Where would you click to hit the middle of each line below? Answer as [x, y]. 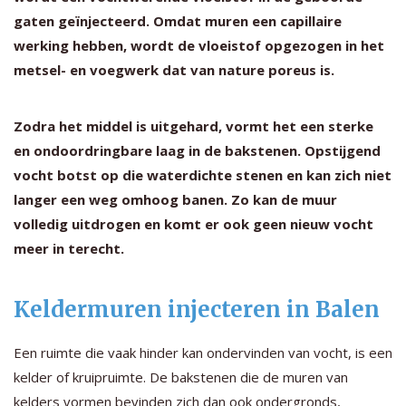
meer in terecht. [69, 248]
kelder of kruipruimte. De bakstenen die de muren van [181, 377]
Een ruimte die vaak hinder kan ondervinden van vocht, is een [203, 352]
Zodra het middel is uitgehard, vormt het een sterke [193, 126]
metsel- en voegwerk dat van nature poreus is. [174, 69]
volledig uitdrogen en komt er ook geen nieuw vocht [193, 223]
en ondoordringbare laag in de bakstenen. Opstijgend [197, 150]
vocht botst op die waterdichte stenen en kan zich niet [203, 174]
